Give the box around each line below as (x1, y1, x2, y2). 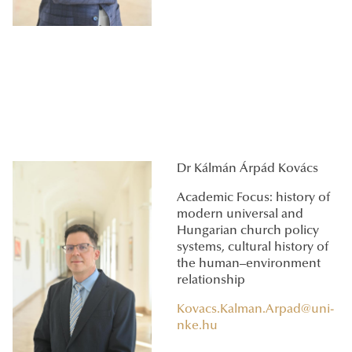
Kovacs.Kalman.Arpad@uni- (177, 303, 334, 317)
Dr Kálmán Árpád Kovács (177, 163, 318, 176)
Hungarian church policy (177, 225, 319, 238)
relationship (177, 274, 245, 288)
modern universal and (177, 208, 303, 222)
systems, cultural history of (177, 241, 328, 255)
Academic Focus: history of (177, 192, 330, 205)
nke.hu (177, 320, 218, 333)
